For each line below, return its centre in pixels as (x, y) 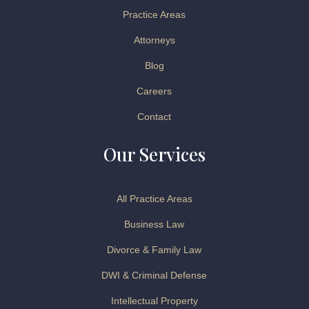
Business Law (154, 224)
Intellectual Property (154, 301)
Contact (154, 117)
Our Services (154, 154)
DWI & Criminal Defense (154, 275)
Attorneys (154, 40)
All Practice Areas (154, 199)
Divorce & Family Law (154, 250)
